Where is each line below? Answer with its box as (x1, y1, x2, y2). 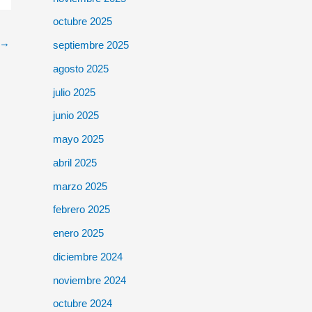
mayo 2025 (53, 133, 104, 145)
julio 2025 (53, 86, 95, 98)
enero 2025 (53, 227, 104, 239)
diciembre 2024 (53, 250, 123, 263)
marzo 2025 (53, 180, 107, 192)
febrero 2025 (53, 203, 110, 216)
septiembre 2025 (53, 39, 129, 51)
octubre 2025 (53, 15, 112, 28)
